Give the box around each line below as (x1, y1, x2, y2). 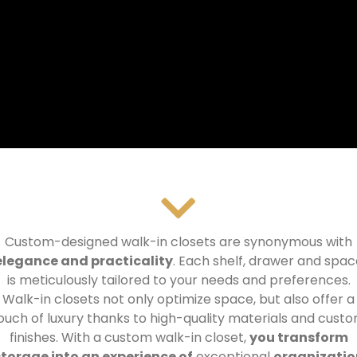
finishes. (9, 328, 61, 347)
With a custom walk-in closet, (61, 328, 249, 347)
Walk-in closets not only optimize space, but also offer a (2, 290, 355, 309)
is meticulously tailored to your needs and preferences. (6, 271, 351, 290)
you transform (249, 328, 348, 347)
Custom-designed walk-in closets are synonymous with (5, 233, 352, 252)
